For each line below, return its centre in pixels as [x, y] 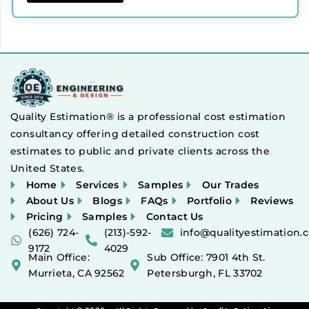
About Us [50, 200]
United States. [48, 168]
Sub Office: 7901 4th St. [206, 257]
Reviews [272, 200]
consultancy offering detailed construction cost [135, 133]
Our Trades [230, 185]
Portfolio [209, 200]
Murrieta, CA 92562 [77, 273]
